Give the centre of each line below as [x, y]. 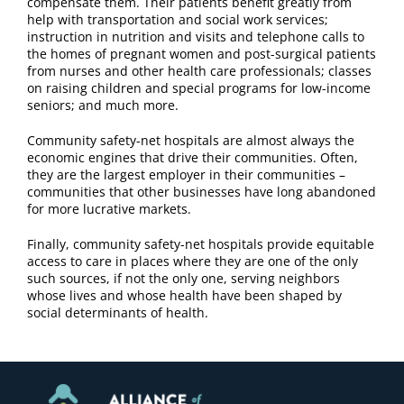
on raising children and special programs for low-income [198, 88]
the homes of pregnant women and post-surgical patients [201, 54]
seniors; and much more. [102, 106]
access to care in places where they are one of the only [192, 262]
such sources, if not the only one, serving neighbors [183, 279]
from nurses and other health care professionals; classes [199, 71]
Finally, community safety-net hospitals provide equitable [200, 244]
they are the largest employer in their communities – [186, 175]
